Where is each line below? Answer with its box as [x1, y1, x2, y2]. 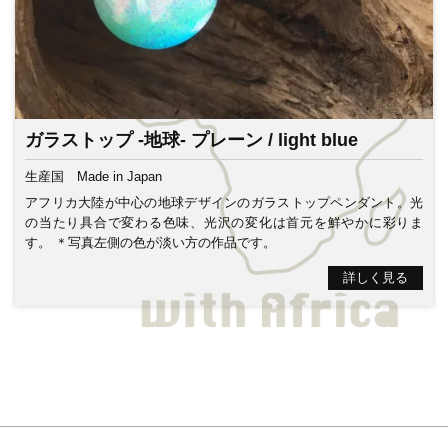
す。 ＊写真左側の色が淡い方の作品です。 [25, 234, 276, 250]
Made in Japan [76, 168, 162, 184]
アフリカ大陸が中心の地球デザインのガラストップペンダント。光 [25, 194, 423, 210]
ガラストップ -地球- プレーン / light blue [25, 129, 358, 150]
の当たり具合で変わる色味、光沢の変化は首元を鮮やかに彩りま [25, 214, 423, 230]
